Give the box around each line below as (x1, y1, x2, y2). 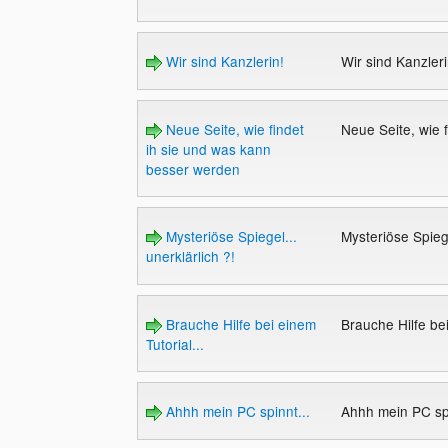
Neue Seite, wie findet (161, 118, 304, 139)
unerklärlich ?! (145, 246, 235, 267)
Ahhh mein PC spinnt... (161, 401, 310, 422)
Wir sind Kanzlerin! (161, 50, 284, 71)
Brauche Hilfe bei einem (161, 313, 316, 334)
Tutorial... (145, 333, 204, 354)
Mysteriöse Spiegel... (161, 226, 297, 247)
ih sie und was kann (145, 138, 271, 159)
